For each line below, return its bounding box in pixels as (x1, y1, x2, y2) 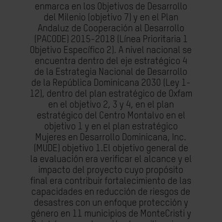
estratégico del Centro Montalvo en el (36, 111, 185, 120)
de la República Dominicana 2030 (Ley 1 (31, 78, 186, 88)
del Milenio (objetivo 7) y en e (43, 13, 157, 22)
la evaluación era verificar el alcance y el (30, 155, 192, 164)
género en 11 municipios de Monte (30, 209, 165, 219)
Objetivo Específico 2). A (30, 46, 126, 55)
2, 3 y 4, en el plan (103, 100, 174, 110)
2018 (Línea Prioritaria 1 (95, 35, 188, 44)
